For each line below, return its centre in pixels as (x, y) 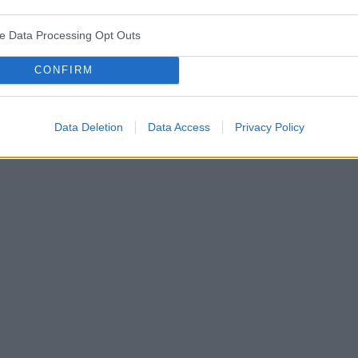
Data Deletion (88, 127)
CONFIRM (64, 70)
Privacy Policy (269, 127)
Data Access (179, 127)
